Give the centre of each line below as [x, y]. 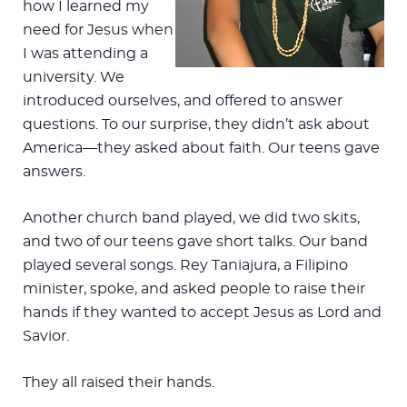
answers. [54, 171]
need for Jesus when [98, 30]
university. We [74, 77]
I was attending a [85, 53]
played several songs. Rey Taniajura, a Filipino [185, 265]
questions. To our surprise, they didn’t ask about [196, 124]
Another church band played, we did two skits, [191, 218]
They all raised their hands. [119, 382]
